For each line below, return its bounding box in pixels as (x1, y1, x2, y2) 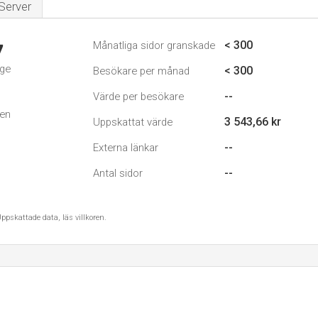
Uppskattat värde (93, 116, 172, 128)
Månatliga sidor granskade (93, 39, 215, 52)
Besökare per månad (93, 65, 190, 77)
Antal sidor (93, 167, 143, 180)
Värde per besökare (93, 90, 184, 103)
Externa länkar (93, 141, 158, 154)
